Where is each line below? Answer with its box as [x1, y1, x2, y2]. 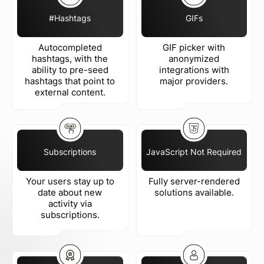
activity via [48, 198, 92, 209]
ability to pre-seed [31, 64, 108, 75]
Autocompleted [38, 42, 102, 53]
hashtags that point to [25, 75, 115, 87]
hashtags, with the [32, 53, 108, 64]
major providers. [160, 75, 229, 87]
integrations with [159, 64, 229, 75]
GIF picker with [163, 42, 226, 53]
